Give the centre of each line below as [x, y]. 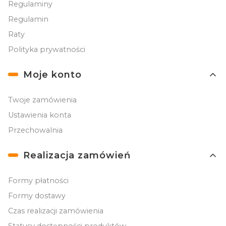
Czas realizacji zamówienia [56, 211]
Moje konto [52, 74]
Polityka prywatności [47, 49]
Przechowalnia [35, 130]
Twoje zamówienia [42, 100]
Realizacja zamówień [77, 155]
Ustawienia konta [40, 115]
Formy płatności [38, 180]
